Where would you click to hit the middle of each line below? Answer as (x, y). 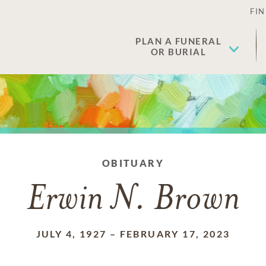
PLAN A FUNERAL (178, 41)
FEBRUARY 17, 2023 (175, 234)
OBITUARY (133, 163)
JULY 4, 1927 (71, 234)
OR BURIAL (178, 52)
